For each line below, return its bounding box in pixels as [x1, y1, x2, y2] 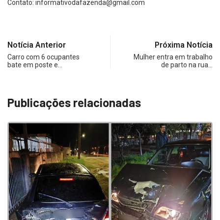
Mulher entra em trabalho [134, 53, 213, 61]
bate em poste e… [7, 61, 62, 69]
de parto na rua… [161, 61, 213, 69]
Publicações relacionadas [7, 95, 141, 110]
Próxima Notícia [155, 40, 213, 50]
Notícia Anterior [7, 40, 66, 50]
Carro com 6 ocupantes [7, 53, 80, 61]
